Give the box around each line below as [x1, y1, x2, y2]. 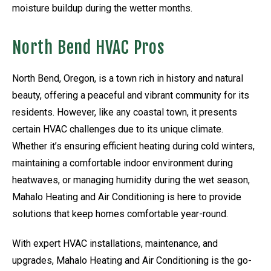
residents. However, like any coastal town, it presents [12, 106, 237, 118]
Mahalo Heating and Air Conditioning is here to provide [12, 191, 241, 203]
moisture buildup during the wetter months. [12, 2, 192, 14]
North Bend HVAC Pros [12, 37, 165, 59]
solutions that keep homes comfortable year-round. [12, 207, 228, 220]
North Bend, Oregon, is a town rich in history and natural [12, 72, 243, 84]
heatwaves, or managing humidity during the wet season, [12, 174, 250, 186]
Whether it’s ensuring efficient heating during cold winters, [12, 140, 255, 152]
